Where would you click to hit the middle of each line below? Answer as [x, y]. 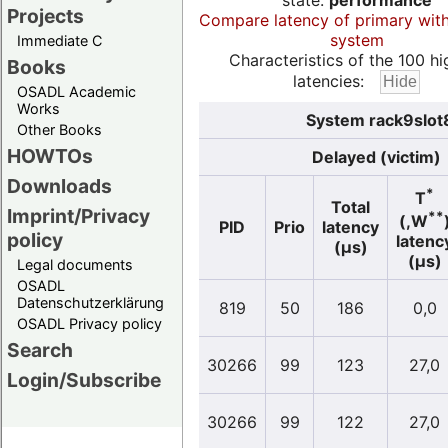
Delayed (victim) [376, 157]
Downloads [59, 186]
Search [40, 350]
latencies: [328, 81]
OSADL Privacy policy [89, 324]
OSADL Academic [76, 92]
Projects [45, 16]
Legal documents [75, 265]
